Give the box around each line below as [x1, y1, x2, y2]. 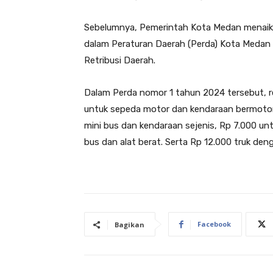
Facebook [197, 219, 231, 229]
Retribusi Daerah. [84, 55, 155, 66]
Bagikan [115, 220, 144, 230]
